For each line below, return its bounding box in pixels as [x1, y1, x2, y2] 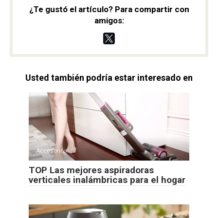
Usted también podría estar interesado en [25, 73, 193, 83]
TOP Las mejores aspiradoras [29, 164, 154, 176]
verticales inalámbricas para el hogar [29, 174, 185, 186]
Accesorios [36, 147, 67, 155]
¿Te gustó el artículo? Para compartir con [29, 4, 189, 15]
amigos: [94, 16, 124, 26]
